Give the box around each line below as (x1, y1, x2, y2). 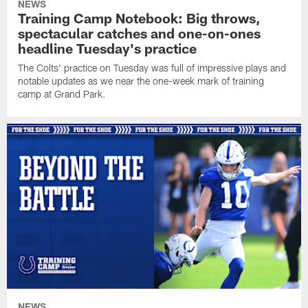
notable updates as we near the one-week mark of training (18, 74, 265, 87)
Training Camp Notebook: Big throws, (18, 9, 261, 26)
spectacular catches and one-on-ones (18, 24, 261, 41)
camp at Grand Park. (18, 87, 107, 100)
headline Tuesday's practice (18, 39, 197, 56)
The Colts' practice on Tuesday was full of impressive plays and (18, 61, 287, 74)
